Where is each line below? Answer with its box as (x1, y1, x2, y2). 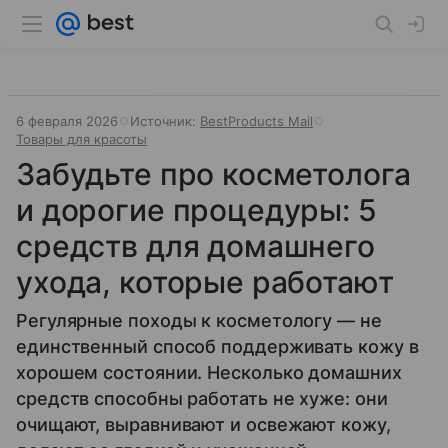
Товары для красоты (16, 131, 147, 147)
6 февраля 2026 (16, 113, 118, 129)
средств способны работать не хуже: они (16, 388, 388, 409)
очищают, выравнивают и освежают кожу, (16, 414, 391, 435)
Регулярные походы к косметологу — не (16, 310, 382, 331)
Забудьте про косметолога (16, 156, 411, 192)
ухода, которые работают (16, 264, 394, 300)
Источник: (130, 113, 200, 129)
